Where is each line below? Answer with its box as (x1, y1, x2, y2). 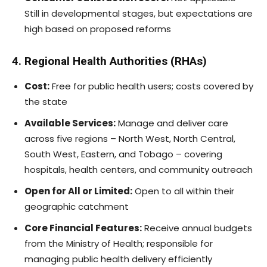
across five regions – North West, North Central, (24, 132, 235, 145)
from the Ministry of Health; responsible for (24, 237, 213, 250)
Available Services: (24, 116, 116, 129)
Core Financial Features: (24, 221, 142, 234)
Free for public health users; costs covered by (49, 79, 253, 92)
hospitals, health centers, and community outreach (24, 163, 253, 176)
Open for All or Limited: (24, 184, 132, 197)
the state (24, 95, 67, 108)
